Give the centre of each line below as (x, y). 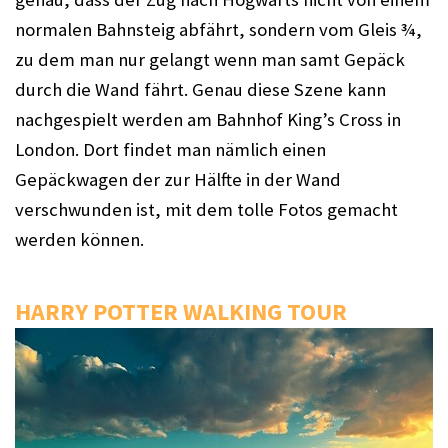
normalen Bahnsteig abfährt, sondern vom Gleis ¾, (218, 29)
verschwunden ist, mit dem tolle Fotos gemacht (206, 209)
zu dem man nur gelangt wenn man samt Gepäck (210, 59)
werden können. (79, 239)
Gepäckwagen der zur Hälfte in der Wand (178, 179)
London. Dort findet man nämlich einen (170, 149)
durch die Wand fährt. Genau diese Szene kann (200, 89)
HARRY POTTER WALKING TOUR (181, 311)
